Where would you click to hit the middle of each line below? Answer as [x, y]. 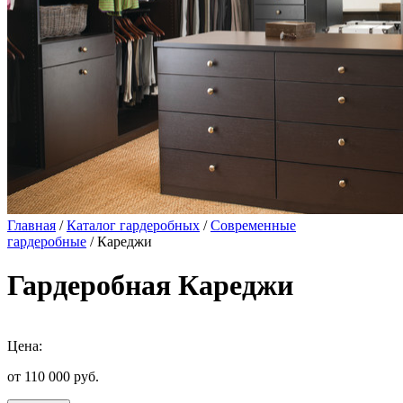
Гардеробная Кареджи [150, 286]
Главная [31, 225]
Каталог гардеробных [133, 225]
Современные [253, 225]
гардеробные [47, 242]
